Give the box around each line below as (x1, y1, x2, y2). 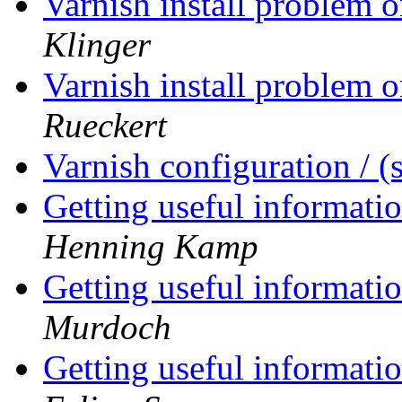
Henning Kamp (43, 227, 258, 267)
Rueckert (43, 106, 167, 145)
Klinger (43, 25, 151, 65)
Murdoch (43, 308, 171, 347)
